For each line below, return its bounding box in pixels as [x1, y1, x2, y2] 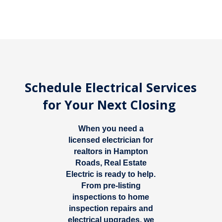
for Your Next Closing [42, 96, 179, 113]
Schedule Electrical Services [25, 79, 197, 96]
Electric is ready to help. [66, 170, 156, 179]
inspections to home [72, 193, 150, 202]
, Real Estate [100, 159, 147, 167]
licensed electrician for [68, 136, 154, 145]
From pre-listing [81, 181, 141, 190]
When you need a [78, 124, 144, 133]
